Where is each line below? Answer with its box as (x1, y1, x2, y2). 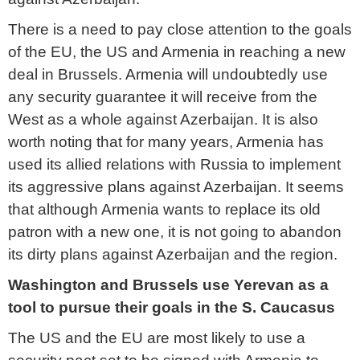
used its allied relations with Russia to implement (8, 156, 341, 173)
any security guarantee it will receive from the (8, 88, 317, 105)
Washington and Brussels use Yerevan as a (8, 276, 329, 293)
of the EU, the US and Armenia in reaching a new (8, 43, 346, 60)
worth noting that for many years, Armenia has (8, 133, 324, 150)
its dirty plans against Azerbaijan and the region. (8, 246, 337, 263)
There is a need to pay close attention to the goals (8, 21, 352, 38)
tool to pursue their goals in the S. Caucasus (8, 299, 339, 316)
